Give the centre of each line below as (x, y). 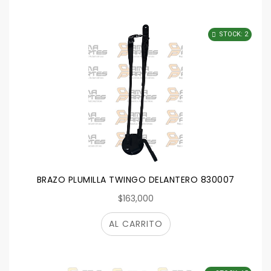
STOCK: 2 (233, 34)
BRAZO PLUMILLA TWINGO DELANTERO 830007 (135, 180)
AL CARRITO (135, 224)
